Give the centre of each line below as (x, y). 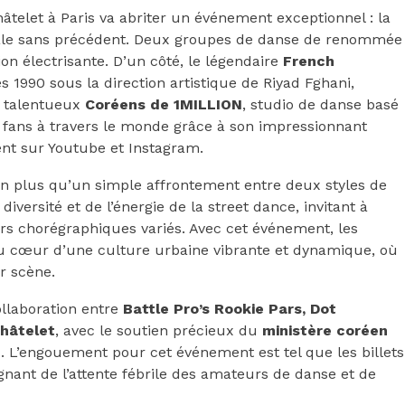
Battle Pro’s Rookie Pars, (214, 309)
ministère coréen (325, 330)
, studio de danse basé (320, 104)
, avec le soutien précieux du (159, 330)
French (309, 61)
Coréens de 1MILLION (164, 104)
